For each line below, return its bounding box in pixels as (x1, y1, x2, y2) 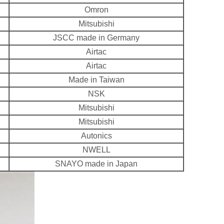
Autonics (80, 131, 112, 140)
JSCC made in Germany (53, 33, 139, 42)
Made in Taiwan (68, 75, 124, 84)
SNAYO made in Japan (55, 159, 137, 168)
